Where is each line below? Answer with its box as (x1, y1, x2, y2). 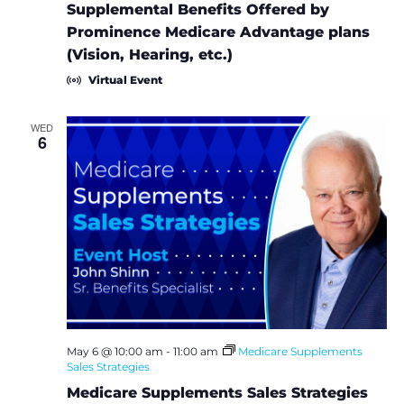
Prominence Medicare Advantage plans (66, 23, 370, 41)
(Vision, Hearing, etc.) (66, 45, 233, 63)
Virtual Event (87, 72, 162, 87)
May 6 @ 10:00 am (66, 344, 163, 359)
